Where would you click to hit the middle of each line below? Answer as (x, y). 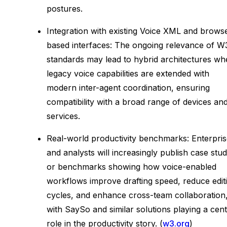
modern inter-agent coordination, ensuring (128, 87)
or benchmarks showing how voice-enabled (131, 166)
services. (63, 116)
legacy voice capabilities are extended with (128, 73)
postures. (65, 8)
